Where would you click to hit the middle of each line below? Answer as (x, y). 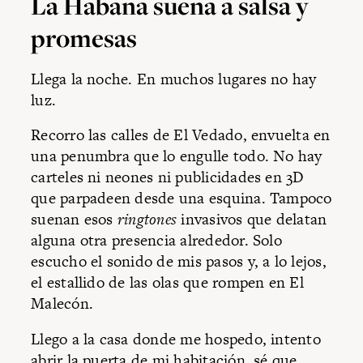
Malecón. (62, 304)
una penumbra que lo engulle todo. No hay (177, 156)
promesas (84, 38)
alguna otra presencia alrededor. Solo (156, 241)
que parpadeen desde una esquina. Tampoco (181, 199)
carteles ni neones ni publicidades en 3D (168, 177)
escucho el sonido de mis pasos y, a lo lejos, (179, 262)
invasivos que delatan (254, 220)
